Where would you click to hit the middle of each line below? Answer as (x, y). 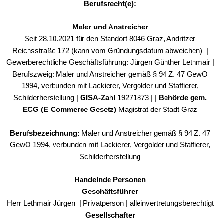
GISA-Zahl (99, 98)
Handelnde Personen (110, 180)
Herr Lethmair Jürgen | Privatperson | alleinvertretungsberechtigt (110, 204)
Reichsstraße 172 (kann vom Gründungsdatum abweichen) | (110, 51)
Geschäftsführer (110, 192)
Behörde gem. (183, 98)
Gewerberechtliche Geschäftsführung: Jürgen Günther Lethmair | (110, 63)
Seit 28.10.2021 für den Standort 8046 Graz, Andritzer (110, 39)
